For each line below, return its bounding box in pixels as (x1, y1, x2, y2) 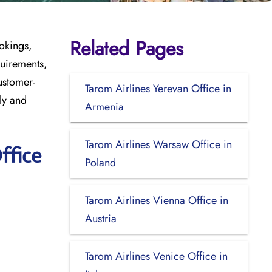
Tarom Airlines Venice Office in (84, 248, 228, 264)
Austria (84, 210, 117, 226)
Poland (84, 154, 116, 171)
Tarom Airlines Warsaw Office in (84, 136, 232, 152)
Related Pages (69, 34, 183, 63)
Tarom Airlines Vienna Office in (84, 192, 228, 208)
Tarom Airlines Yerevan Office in (84, 80, 231, 97)
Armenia (84, 98, 124, 115)
